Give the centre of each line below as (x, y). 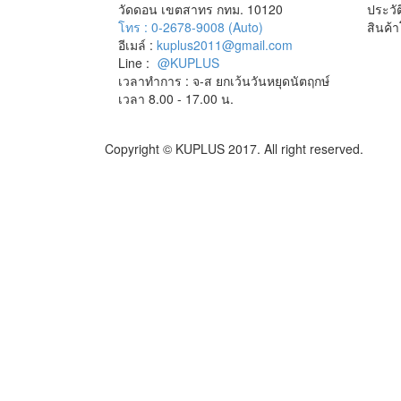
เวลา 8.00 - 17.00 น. (176, 98)
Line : (136, 62)
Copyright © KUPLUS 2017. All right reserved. (234, 148)
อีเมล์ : (137, 44)
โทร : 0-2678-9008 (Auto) (191, 26)
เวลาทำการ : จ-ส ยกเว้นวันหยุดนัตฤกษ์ (224, 80)
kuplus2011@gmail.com (225, 44)
